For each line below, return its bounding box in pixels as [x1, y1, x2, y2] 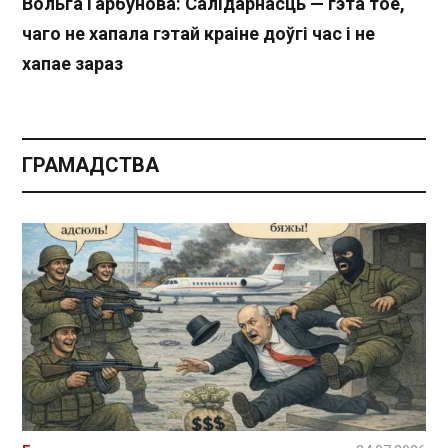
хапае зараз [22, 52, 123, 74]
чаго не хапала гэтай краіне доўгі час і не [22, 22, 375, 44]
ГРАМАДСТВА [22, 152, 159, 177]
